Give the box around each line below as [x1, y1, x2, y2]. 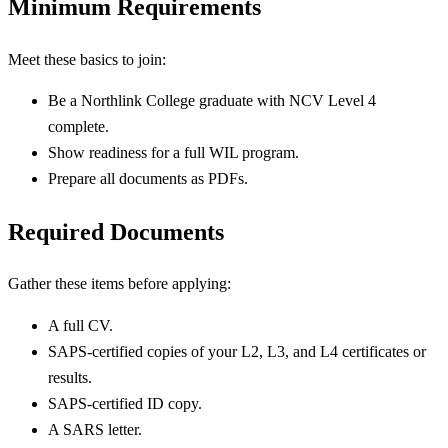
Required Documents [8, 218, 224, 245]
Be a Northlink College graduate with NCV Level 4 [48, 92, 376, 110]
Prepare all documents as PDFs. [48, 170, 248, 188]
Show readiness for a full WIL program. [48, 144, 299, 162]
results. [48, 369, 92, 387]
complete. [48, 118, 109, 136]
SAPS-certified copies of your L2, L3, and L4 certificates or [48, 343, 426, 361]
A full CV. [48, 317, 113, 335]
